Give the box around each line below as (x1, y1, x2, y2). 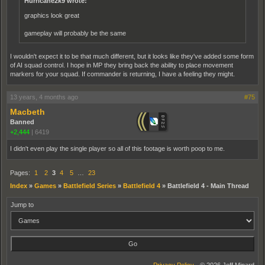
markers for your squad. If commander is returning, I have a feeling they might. (10, 70, 235, 77)
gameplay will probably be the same (24, 29, 126, 37)
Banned (10, 118, 34, 125)
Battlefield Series (63, 182, 116, 189)
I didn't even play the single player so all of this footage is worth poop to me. (10, 144, 225, 152)
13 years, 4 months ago (10, 93, 78, 101)
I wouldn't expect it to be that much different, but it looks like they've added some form (10, 52, 254, 60)
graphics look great (24, 11, 79, 19)
